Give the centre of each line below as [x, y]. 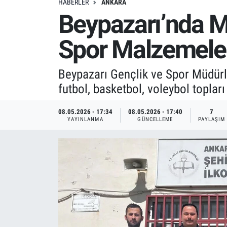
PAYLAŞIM [212, 119]
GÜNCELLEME [155, 119]
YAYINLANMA [85, 119]
